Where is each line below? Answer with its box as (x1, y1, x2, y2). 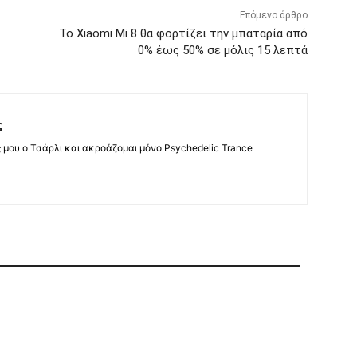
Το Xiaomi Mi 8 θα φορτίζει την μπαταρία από (58, 26, 308, 41)
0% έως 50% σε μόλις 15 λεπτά (137, 43, 308, 58)
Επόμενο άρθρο (239, 10, 308, 22)
